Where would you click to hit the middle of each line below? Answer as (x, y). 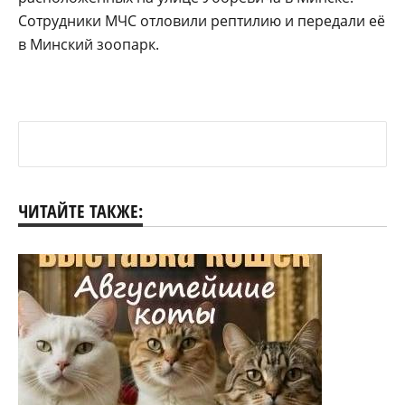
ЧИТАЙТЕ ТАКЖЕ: (80, 211)
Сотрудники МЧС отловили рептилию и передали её (202, 20)
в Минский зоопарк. (89, 44)
